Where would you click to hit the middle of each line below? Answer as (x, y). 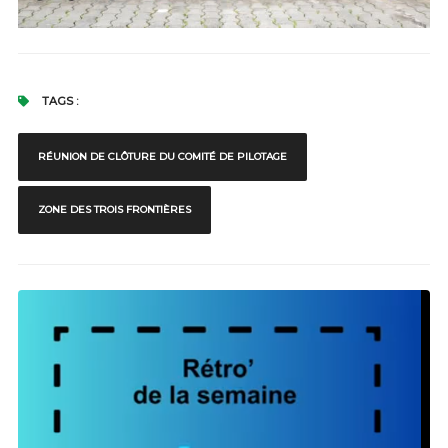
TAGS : (58, 100)
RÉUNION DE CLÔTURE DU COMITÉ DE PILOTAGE (162, 156)
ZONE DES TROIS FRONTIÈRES (114, 209)
